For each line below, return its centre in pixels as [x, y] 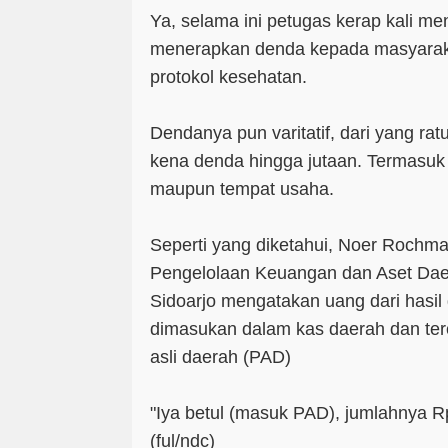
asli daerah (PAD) [220, 356]
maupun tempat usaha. [242, 188]
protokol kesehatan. [231, 76]
